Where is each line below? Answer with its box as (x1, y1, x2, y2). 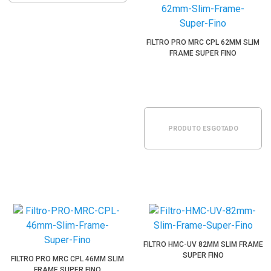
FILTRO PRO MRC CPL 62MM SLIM (146, 38, 260, 47)
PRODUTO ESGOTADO (168, 125, 238, 132)
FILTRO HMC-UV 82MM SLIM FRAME (143, 240, 263, 249)
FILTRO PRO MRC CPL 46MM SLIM (11, 255, 125, 263)
